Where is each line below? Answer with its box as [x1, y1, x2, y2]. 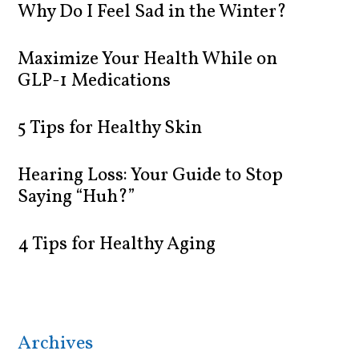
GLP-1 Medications [18, 68, 171, 95]
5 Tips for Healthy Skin [18, 115, 203, 142]
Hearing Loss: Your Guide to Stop [18, 163, 284, 189]
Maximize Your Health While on [18, 46, 278, 73]
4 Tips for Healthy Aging [18, 232, 216, 258]
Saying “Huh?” [18, 184, 135, 211]
